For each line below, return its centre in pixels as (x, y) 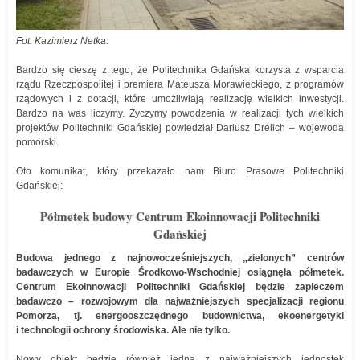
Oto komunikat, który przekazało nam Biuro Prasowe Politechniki (180, 171)
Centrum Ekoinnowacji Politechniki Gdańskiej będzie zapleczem (180, 287)
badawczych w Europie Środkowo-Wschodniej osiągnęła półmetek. (180, 272)
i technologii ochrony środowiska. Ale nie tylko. (123, 330)
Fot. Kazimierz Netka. (62, 41)
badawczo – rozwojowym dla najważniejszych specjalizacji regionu (180, 301)
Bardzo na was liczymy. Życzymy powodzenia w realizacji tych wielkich (180, 113)
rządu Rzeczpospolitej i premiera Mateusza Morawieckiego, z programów (180, 84)
